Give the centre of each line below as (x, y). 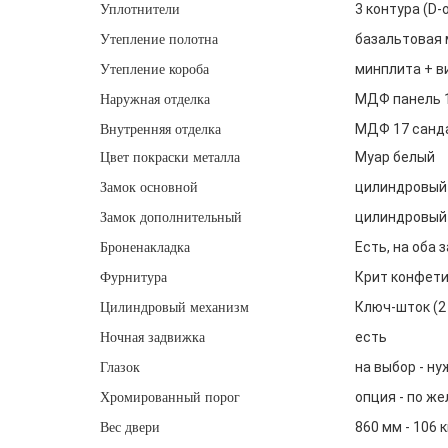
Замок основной (148, 187)
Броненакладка (144, 247)
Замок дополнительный (170, 217)
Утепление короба (154, 69)
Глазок (119, 367)
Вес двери (129, 427)
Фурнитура (133, 277)
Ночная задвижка (152, 337)
